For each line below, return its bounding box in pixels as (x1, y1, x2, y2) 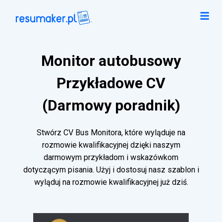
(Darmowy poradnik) (42, 97, 180, 114)
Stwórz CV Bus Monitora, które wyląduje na (37, 128, 185, 138)
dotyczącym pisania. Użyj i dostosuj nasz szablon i (23, 165, 199, 175)
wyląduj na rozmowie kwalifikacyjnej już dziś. (34, 177, 188, 187)
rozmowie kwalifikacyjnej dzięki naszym (42, 140, 180, 150)
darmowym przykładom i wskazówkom (44, 153, 178, 163)
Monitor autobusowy (41, 52, 181, 70)
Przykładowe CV (56, 74, 166, 92)
